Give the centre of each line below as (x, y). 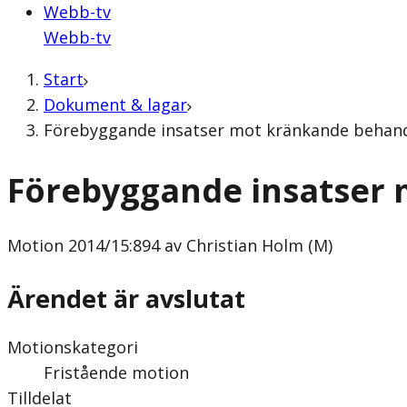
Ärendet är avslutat (126, 298)
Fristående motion (116, 372)
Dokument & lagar (115, 104)
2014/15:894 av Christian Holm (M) (198, 246)
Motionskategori (73, 347)
